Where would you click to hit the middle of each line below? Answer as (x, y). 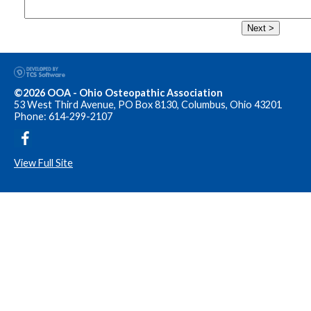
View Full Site (43, 162)
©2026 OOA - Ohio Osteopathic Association (118, 92)
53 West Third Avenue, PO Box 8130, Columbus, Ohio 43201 (148, 104)
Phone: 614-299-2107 (63, 116)
